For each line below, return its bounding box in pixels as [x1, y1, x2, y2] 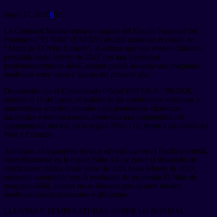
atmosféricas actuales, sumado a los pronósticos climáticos [4, 104, 181, 112]
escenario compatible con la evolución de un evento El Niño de [4, 172, 197, 181]
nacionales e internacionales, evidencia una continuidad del [4, 112, 184, 121]
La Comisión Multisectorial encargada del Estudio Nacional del [4, 26, 197, 35]
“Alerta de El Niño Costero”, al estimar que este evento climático [4, 44, 202, 52]
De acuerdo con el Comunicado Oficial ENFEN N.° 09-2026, [4, 86, 193, 95]
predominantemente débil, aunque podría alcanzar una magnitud [4, 61, 199, 70]
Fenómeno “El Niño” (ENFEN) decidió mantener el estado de [4, 35, 194, 44]
